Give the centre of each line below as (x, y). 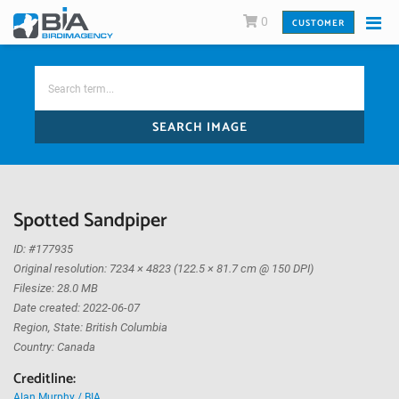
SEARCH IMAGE (199, 128)
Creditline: (45, 379)
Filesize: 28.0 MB (56, 288)
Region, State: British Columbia (90, 327)
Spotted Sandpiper (90, 221)
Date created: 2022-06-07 (77, 308)
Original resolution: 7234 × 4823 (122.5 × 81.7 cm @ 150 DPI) (163, 269)
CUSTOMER (318, 23)
